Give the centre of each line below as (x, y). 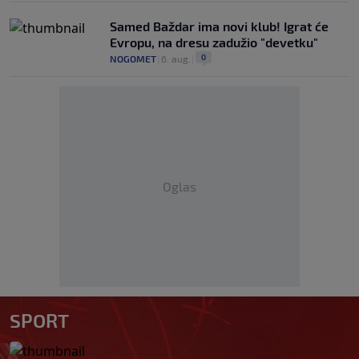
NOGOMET (133, 59)
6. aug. (176, 59)
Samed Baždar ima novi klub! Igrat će (219, 26)
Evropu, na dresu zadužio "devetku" (214, 42)
